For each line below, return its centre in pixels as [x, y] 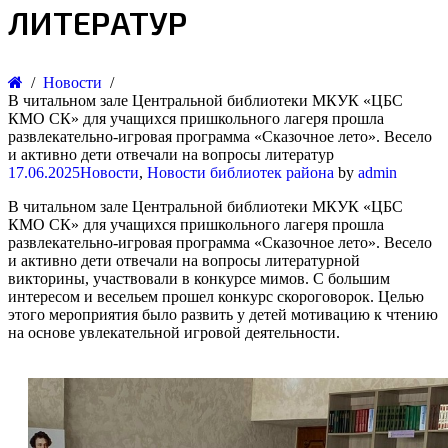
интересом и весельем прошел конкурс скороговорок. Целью [216, 296]
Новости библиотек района [240, 172]
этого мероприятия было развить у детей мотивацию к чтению [223, 314]
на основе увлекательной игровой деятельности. [174, 332]
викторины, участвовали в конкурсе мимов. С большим [199, 278]
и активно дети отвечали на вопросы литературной [184, 260]
